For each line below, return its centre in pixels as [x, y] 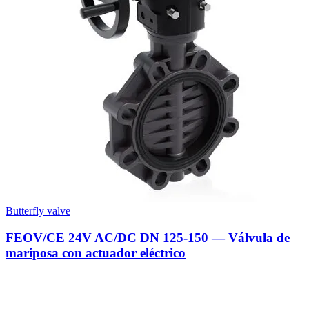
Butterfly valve [38, 211]
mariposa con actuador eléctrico [96, 253]
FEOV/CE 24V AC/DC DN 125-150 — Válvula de [148, 238]
